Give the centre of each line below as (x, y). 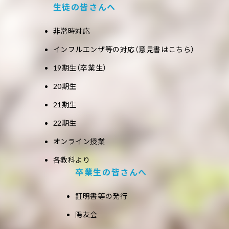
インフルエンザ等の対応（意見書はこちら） (124, 49)
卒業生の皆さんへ (111, 172)
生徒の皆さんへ (84, 7)
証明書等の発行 (101, 196)
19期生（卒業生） (80, 68)
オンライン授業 (79, 141)
